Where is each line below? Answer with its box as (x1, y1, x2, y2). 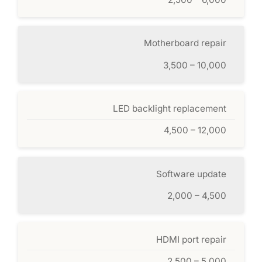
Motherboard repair (143, 37, 226, 49)
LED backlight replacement (112, 103, 226, 115)
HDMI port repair (156, 233, 226, 245)
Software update (156, 168, 226, 180)
